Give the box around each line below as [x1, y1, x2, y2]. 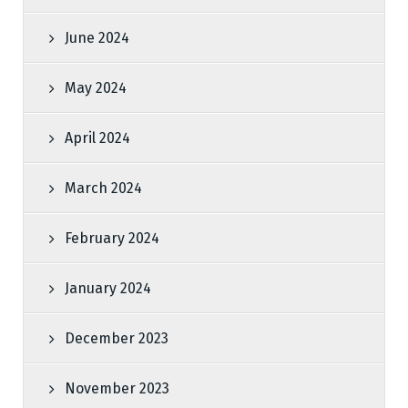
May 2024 [65, 79, 127, 97]
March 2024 [65, 179, 142, 197]
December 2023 [65, 330, 168, 347]
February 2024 [65, 229, 159, 247]
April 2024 [65, 129, 130, 147]
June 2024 [65, 29, 129, 46]
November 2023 [65, 380, 169, 397]
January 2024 [65, 280, 151, 297]
